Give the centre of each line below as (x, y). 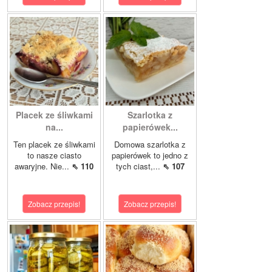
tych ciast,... (139, 166)
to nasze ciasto (54, 155)
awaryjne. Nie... (43, 166)
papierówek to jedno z (150, 155)
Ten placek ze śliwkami (54, 144)
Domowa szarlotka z (150, 144)
